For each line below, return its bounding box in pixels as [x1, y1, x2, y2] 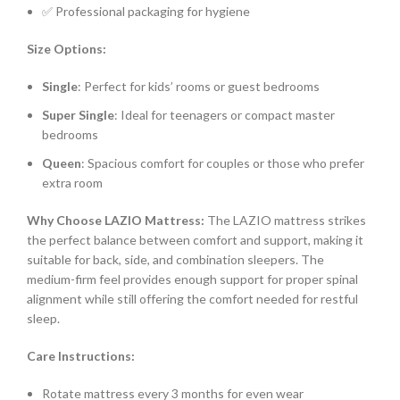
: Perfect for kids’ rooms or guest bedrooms [78, 79, 320, 95]
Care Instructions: [27, 348, 135, 364]
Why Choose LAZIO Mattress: [27, 212, 204, 229]
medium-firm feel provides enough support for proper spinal [27, 271, 358, 287]
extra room [42, 175, 103, 191]
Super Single [42, 107, 114, 123]
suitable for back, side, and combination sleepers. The [27, 252, 324, 268]
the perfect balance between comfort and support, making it [27, 232, 363, 248]
